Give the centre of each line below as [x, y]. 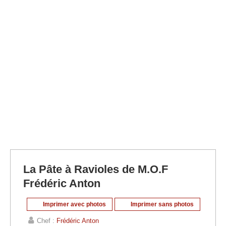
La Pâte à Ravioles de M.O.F [96, 169]
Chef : [47, 221]
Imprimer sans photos [161, 205]
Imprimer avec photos [74, 205]
